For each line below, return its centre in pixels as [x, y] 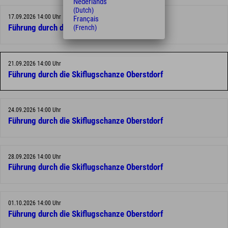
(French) [85, 27]
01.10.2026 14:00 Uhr [35, 203]
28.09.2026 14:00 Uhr [35, 156]
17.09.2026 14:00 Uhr [35, 17]
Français [86, 19]
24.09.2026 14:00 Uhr [35, 110]
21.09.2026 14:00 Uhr [35, 63]
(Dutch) [83, 10]
